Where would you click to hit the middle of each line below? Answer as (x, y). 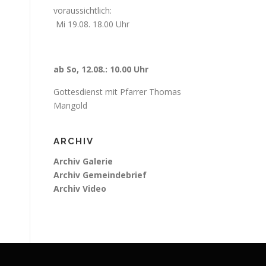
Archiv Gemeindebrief (100, 175)
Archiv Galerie (83, 161)
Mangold (70, 105)
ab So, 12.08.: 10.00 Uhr (101, 69)
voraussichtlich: (122, 10)
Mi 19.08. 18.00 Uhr (93, 24)
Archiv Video (80, 189)
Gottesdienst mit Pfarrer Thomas (117, 92)
